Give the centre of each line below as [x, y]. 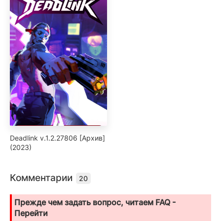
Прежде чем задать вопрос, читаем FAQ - [95, 202]
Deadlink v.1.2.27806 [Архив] [57, 138]
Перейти [31, 213]
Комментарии [42, 178]
